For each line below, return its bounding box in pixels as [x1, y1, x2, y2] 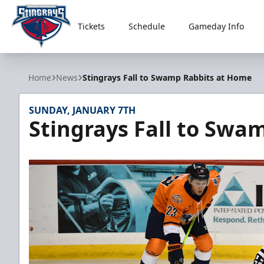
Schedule [128, 21, 165, 32]
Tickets [77, 21, 105, 32]
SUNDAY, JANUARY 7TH [29, 104, 136, 117]
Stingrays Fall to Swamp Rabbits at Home [82, 72, 252, 83]
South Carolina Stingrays [11, 48, 121, 62]
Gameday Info [188, 21, 244, 32]
